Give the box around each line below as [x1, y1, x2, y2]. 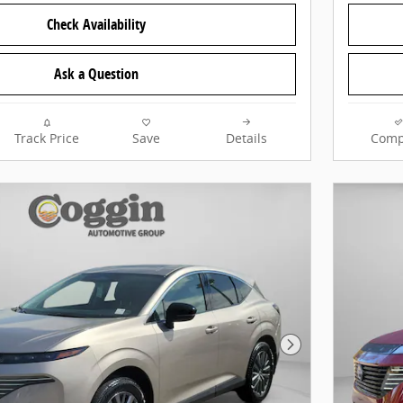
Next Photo [289, 343, 366, 363]
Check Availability [47, 14, 146, 35]
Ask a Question [54, 64, 139, 85]
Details [225, 130, 267, 147]
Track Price [13, 130, 79, 147]
